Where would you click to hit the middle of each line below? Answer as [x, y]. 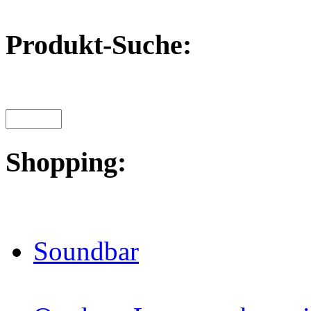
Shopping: [66, 162]
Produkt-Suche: [99, 45]
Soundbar [86, 251]
